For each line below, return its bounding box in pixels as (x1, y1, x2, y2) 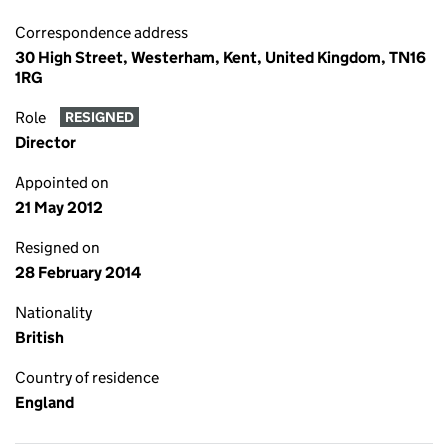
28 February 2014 (15, 263, 141, 282)
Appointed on (15, 173, 109, 192)
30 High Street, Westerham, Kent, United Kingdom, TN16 (15, 48, 426, 67)
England (15, 393, 74, 412)
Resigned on (15, 238, 100, 257)
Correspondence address (15, 23, 188, 42)
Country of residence (15, 368, 159, 387)
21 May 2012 (15, 198, 103, 217)
